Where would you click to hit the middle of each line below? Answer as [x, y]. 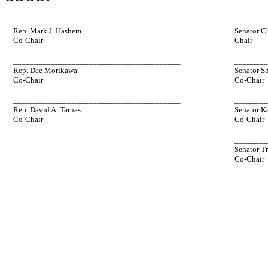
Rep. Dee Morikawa [45, 71]
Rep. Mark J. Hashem [48, 31]
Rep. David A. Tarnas [47, 110]
